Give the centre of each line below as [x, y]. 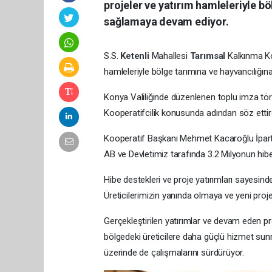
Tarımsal [209, 56]
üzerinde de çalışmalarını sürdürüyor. [174, 252]
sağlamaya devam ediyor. [166, 21]
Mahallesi [171, 56]
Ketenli [136, 56]
